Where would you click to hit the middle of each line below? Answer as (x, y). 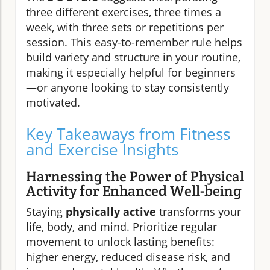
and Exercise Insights (102, 149)
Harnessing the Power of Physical (135, 176)
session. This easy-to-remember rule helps (134, 42)
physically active (111, 211)
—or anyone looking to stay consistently (127, 87)
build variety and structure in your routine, (133, 57)
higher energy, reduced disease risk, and (128, 256)
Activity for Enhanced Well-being (134, 190)
